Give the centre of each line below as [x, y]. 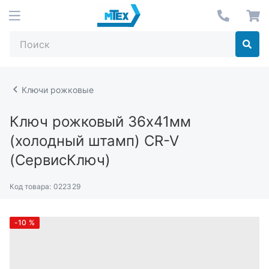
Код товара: [31, 186]
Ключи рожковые [58, 89]
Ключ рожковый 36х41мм [100, 122]
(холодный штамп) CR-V [94, 141]
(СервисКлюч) [60, 160]
